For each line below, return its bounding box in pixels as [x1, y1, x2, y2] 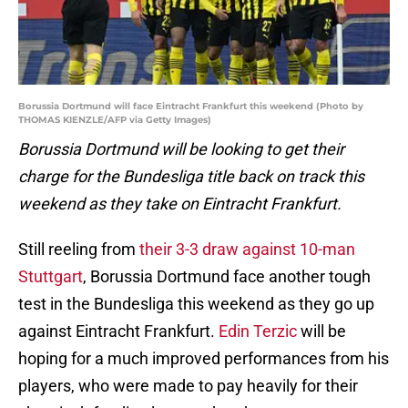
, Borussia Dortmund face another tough [83, 267, 371, 287]
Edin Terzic [219, 321, 297, 342]
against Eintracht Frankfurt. [18, 321, 219, 342]
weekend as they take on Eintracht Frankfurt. [18, 194, 342, 214]
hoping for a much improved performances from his [18, 349, 389, 369]
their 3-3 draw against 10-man [139, 240, 355, 260]
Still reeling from [18, 240, 139, 260]
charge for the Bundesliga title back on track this [18, 167, 364, 187]
